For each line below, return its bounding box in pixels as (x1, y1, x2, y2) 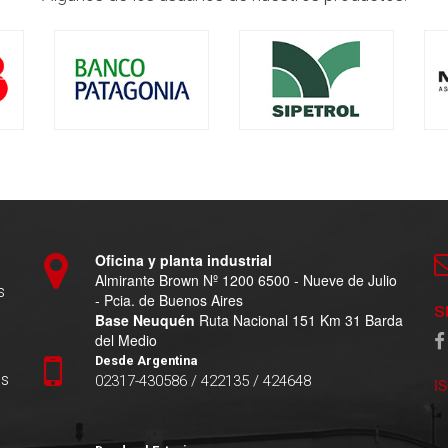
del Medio (95, 330, 157, 351)
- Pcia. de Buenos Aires (95, 290, 243, 311)
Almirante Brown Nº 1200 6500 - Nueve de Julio (95, 270, 397, 291)
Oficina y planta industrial (95, 250, 272, 271)
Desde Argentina (95, 353, 197, 369)
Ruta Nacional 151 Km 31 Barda (195, 310, 403, 331)
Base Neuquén (95, 310, 195, 331)
